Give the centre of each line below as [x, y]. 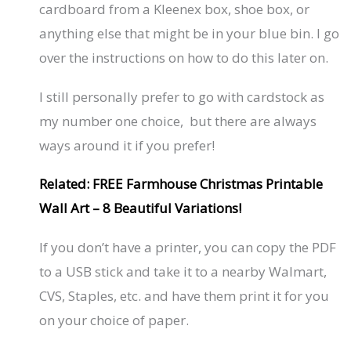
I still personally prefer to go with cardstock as [182, 96]
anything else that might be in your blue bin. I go [190, 34]
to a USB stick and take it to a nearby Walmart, [183, 271]
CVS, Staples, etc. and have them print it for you [185, 295]
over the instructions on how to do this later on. [184, 58]
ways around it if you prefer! [127, 145]
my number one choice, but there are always [178, 121]
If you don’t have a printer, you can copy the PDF [188, 247]
